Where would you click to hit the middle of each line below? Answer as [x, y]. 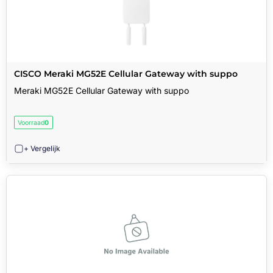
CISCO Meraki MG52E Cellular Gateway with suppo [126, 74]
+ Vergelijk [42, 149]
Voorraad [31, 122]
